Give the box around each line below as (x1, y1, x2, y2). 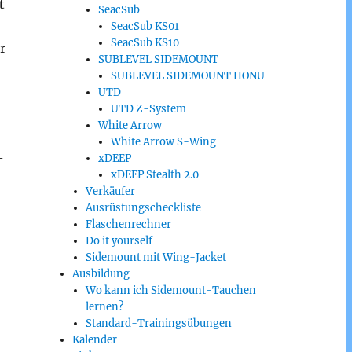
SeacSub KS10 (111, 36, 179, 49)
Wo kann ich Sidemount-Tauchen (85, 284, 256, 297)
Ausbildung (72, 267, 130, 280)
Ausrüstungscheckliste (85, 201, 201, 214)
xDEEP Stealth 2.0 (111, 168, 199, 181)
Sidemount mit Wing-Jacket (85, 251, 226, 264)
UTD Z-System (111, 102, 186, 115)
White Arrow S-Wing (111, 135, 216, 148)
